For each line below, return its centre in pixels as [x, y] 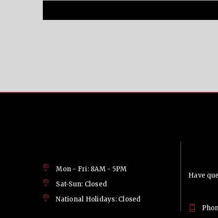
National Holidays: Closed [99, 199]
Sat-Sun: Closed [82, 184]
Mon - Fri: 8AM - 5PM [91, 169]
